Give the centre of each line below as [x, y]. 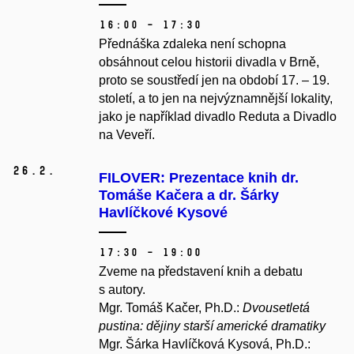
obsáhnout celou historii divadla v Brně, [209, 62]
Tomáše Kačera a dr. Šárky [189, 196]
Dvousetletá [276, 308]
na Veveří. [127, 135]
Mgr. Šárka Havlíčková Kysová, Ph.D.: [205, 345]
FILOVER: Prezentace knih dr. [199, 178]
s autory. [124, 290]
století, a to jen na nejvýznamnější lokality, [216, 99]
